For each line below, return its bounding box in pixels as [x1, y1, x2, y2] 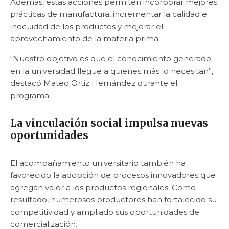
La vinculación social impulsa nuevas [10, 116, 208, 129]
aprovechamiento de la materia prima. [10, 33, 160, 43]
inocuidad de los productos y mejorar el [10, 21, 163, 31]
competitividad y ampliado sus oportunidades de [10, 207, 199, 217]
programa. [10, 90, 51, 100]
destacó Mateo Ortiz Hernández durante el [10, 78, 177, 88]
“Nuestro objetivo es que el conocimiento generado [10, 53, 211, 63]
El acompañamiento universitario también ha [10, 157, 186, 168]
